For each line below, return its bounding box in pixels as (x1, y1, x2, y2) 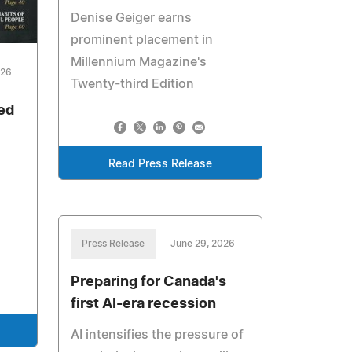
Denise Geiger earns (71, 11, 192, 24)
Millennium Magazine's (71, 55, 207, 68)
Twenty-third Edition (71, 77, 195, 90)
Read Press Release (108, 158, 213, 170)
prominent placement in (71, 33, 214, 46)
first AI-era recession (71, 296, 217, 311)
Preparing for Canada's (71, 274, 227, 289)
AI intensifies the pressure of (71, 328, 244, 341)
